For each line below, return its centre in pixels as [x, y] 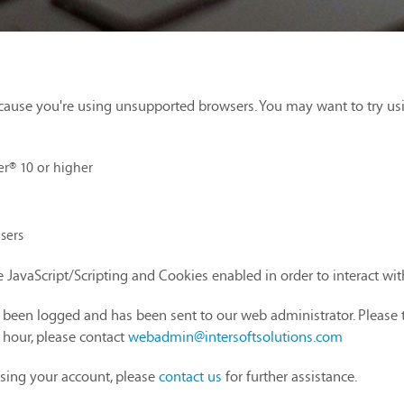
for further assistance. [289, 376]
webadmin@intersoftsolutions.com [235, 336]
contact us [190, 376]
